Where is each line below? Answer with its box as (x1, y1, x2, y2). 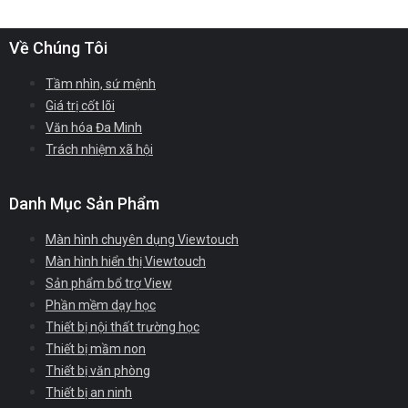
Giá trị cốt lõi (46, 98, 115, 114)
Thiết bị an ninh (46, 385, 132, 401)
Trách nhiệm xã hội (46, 142, 153, 158)
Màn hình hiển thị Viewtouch (46, 254, 206, 270)
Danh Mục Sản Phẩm (9, 194, 159, 214)
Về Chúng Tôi (9, 38, 107, 58)
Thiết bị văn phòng (46, 363, 150, 379)
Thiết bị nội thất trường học (46, 320, 199, 335)
